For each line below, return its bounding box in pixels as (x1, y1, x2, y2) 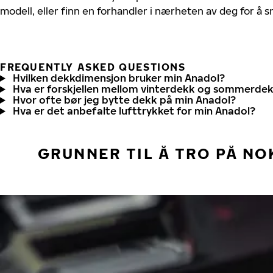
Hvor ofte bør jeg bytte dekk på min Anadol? (12, 94, 236, 106)
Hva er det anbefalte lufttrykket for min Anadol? (12, 105, 255, 117)
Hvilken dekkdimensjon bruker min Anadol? (12, 72, 225, 84)
